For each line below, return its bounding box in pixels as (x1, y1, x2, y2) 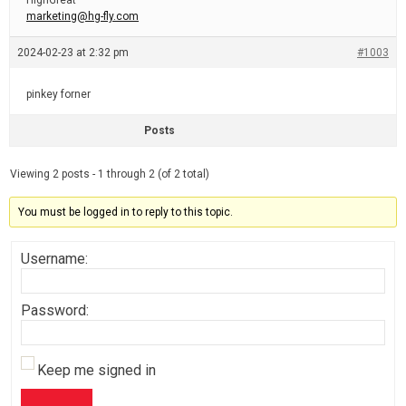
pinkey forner (26, 88, 91, 101)
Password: (21, 302, 89, 319)
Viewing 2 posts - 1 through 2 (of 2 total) (10, 168, 209, 180)
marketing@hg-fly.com (26, 10, 139, 23)
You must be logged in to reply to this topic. (18, 206, 234, 218)
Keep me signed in (37, 362, 156, 379)
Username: (21, 250, 88, 267)
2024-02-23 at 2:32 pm (17, 46, 129, 59)
